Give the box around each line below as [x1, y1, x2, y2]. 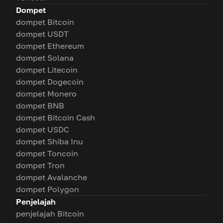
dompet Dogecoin [16, 77, 84, 87]
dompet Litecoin [16, 65, 78, 75]
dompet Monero [16, 89, 77, 99]
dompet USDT [16, 29, 69, 39]
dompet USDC [16, 124, 69, 134]
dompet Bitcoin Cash [16, 112, 95, 122]
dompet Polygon [16, 184, 79, 194]
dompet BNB [16, 101, 64, 111]
